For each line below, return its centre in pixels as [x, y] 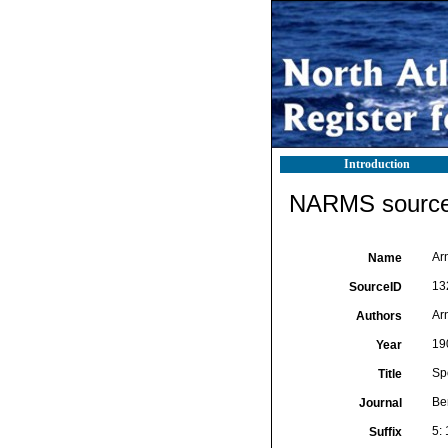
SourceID [375, 287]
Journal [380, 403]
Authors [378, 316]
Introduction [377, 164]
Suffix [385, 432]
